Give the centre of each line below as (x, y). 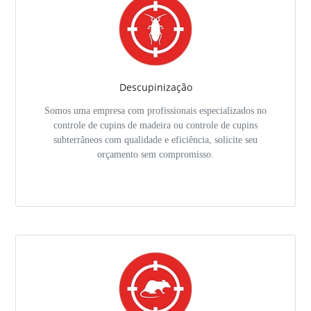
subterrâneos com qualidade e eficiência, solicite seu (155, 139)
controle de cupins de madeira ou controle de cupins (155, 125)
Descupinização (155, 87)
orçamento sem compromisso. (155, 154)
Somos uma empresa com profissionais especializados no (155, 110)
